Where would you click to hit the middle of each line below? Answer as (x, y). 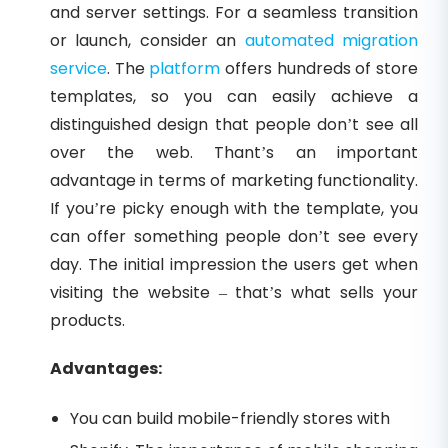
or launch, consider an (147, 40)
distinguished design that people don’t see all (234, 124)
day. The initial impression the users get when (234, 264)
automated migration (331, 40)
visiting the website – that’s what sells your (234, 292)
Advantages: (106, 368)
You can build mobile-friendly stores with (230, 418)
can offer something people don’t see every (234, 236)
